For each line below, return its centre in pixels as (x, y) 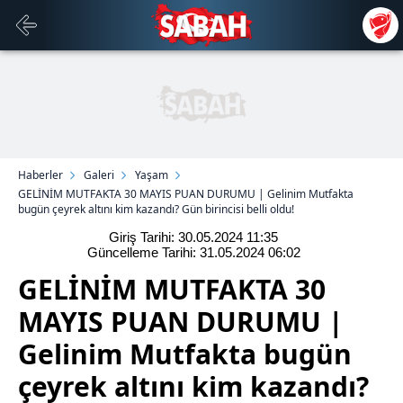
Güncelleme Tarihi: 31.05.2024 (177, 252)
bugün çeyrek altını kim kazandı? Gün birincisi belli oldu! (156, 209)
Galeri (99, 175)
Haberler (40, 175)
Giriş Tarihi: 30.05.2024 (178, 237)
